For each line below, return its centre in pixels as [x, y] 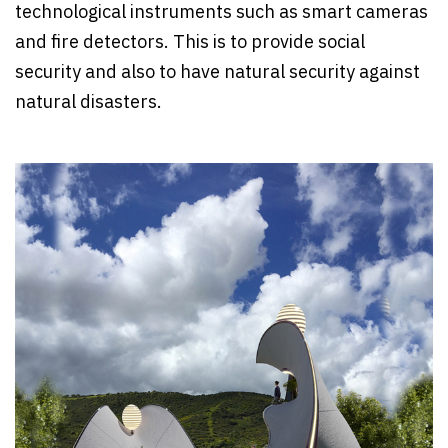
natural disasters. [88, 102]
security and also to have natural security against [217, 72]
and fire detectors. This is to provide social [190, 42]
